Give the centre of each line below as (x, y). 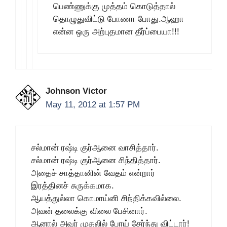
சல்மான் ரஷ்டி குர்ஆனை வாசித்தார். (95, 147)
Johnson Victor (76, 91)
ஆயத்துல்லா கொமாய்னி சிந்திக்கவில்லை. (106, 198)
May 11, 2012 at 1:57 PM (93, 105)
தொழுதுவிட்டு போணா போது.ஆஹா (119, 19)
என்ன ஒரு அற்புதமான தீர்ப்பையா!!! (116, 32)
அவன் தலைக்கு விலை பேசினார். (89, 211)
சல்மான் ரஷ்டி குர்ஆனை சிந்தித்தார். (96, 160)
